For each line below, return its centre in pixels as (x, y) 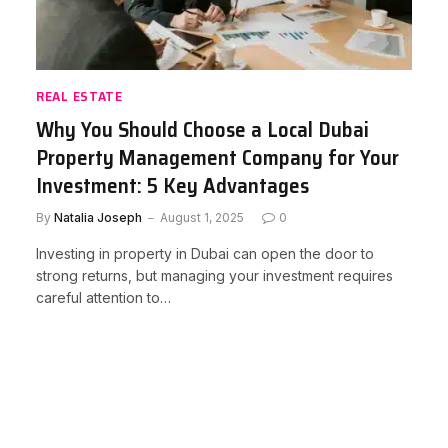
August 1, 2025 (202, 217)
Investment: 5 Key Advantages (172, 185)
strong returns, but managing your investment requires (214, 275)
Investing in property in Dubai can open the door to (205, 253)
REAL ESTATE (79, 95)
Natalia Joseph (98, 217)
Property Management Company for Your (217, 157)
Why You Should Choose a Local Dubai (202, 129)
